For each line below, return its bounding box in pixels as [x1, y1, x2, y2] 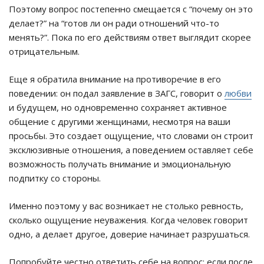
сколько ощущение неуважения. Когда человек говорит [9, 214, 248, 226]
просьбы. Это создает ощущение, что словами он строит [9, 130, 253, 142]
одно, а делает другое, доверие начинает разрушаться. [9, 228, 250, 240]
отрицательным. [9, 45, 80, 58]
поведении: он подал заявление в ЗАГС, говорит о [9, 87, 225, 100]
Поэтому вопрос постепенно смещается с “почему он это [9, 3, 253, 15]
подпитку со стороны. [9, 172, 101, 184]
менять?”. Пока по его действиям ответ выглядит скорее [9, 31, 251, 44]
